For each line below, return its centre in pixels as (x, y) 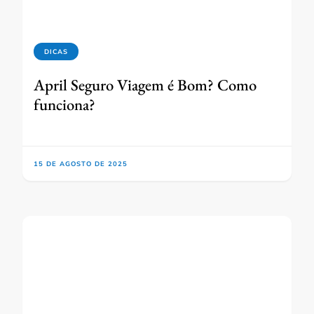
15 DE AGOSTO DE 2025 (81, 163)
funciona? (64, 104)
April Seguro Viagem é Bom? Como (145, 84)
